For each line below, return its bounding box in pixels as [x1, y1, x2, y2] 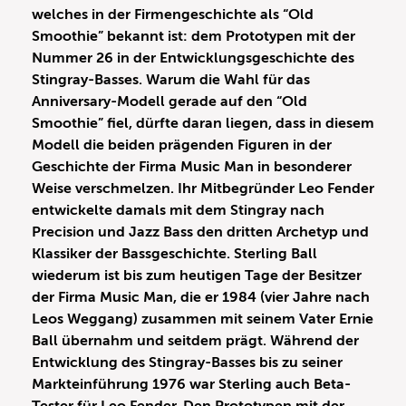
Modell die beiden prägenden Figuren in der [32, 137, 332, 154]
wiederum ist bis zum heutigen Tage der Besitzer [32, 267, 362, 285]
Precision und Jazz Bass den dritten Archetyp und [32, 224, 369, 241]
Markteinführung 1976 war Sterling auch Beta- [32, 376, 351, 393]
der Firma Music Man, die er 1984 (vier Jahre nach [32, 289, 370, 306]
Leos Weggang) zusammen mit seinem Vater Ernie [32, 311, 373, 328]
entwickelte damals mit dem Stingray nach [32, 202, 324, 219]
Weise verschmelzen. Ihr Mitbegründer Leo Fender [32, 180, 374, 198]
